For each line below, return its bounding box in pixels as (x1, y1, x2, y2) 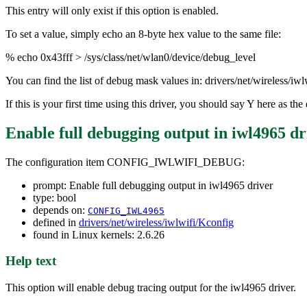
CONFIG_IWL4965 (88, 205, 164, 216)
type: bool (33, 191, 76, 204)
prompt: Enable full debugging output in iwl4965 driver (33, 179, 273, 191)
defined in (33, 216, 79, 228)
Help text (5, 254, 56, 269)
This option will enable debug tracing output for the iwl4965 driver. (5, 282, 296, 294)
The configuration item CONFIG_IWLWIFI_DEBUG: (5, 156, 245, 168)
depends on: (33, 204, 88, 216)
